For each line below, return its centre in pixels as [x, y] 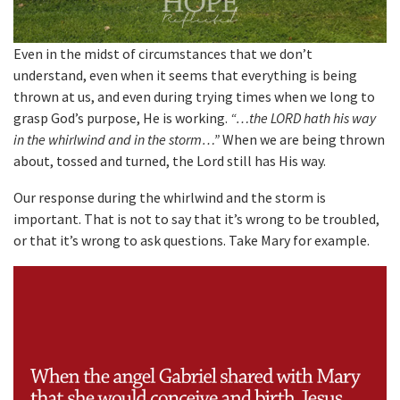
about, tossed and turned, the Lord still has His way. [170, 161]
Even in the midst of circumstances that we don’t [163, 54]
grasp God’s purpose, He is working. [122, 118]
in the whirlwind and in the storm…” [117, 140]
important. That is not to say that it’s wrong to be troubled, [196, 219]
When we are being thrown [302, 140]
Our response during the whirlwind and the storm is [170, 198]
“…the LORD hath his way [303, 118]
